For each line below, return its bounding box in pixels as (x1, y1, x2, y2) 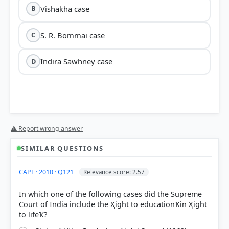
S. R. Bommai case (40, 30, 105, 40)
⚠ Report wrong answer (11, 124, 83, 133)
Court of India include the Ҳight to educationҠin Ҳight (19, 199, 207, 209)
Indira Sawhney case (40, 56, 113, 67)
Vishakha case (40, 3, 90, 14)
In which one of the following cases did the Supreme (19, 189, 202, 199)
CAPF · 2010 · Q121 (19, 167, 75, 176)
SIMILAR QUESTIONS (21, 143, 104, 153)
